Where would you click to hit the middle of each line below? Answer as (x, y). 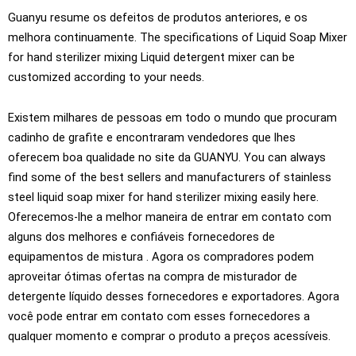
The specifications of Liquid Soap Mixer (244, 38)
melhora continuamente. (74, 38)
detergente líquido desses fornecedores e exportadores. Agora (174, 296)
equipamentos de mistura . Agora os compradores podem (161, 256)
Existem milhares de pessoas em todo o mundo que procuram (172, 117)
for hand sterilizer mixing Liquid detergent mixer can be (151, 58)
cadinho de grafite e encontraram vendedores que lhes (152, 137)
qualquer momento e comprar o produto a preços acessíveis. (169, 336)
